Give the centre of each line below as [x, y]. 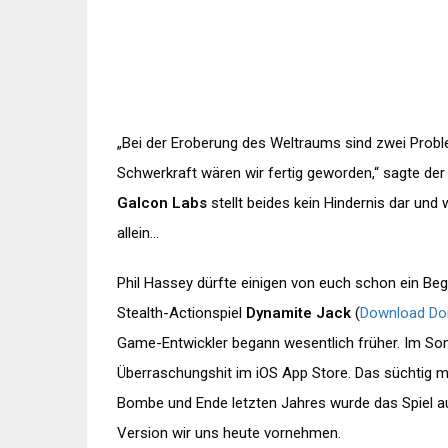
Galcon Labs [162, 203]
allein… [138, 233]
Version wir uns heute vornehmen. [229, 433]
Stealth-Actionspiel [181, 313]
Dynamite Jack [298, 313]
